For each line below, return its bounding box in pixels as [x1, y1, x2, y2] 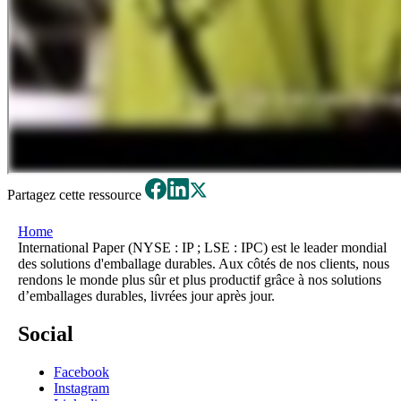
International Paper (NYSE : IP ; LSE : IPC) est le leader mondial [18, 239, 387, 255]
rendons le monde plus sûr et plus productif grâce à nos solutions [18, 271, 381, 287]
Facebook [54, 363, 109, 380]
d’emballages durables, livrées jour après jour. [18, 287, 275, 303]
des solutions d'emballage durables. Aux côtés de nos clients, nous [18, 255, 389, 271]
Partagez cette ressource [7, 186, 145, 202]
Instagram [54, 380, 109, 396]
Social [18, 321, 73, 346]
